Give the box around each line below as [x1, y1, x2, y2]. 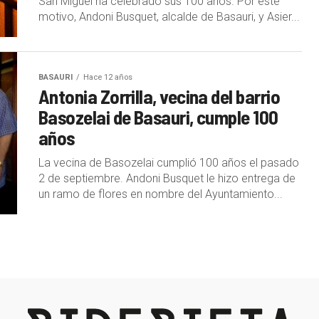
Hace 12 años [83, 72, 132, 82]
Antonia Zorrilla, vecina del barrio [38, 84, 280, 108]
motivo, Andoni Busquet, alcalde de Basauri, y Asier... [38, 9, 300, 23]
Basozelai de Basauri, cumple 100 [38, 105, 278, 128]
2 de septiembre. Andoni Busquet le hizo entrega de [38, 171, 296, 185]
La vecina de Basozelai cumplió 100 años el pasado [38, 155, 299, 169]
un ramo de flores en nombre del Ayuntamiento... [38, 187, 283, 201]
